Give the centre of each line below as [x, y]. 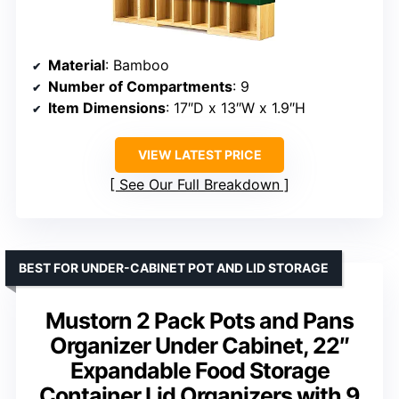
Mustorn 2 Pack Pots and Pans [199, 320]
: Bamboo [137, 65]
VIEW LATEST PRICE [199, 154]
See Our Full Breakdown [199, 184]
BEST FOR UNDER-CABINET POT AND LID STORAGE [174, 267]
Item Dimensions [107, 107]
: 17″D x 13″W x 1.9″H [236, 107]
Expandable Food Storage [199, 370]
